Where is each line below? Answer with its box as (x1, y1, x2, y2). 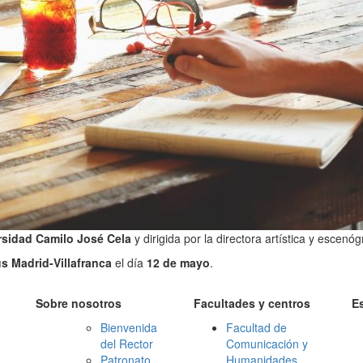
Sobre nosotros (36, 295, 122, 311)
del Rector (100, 335, 153, 352)
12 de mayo (147, 254, 210, 271)
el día (112, 254, 147, 271)
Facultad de (226, 319, 287, 335)
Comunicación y (226, 335, 308, 352)
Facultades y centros (194, 295, 310, 311)
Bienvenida (100, 319, 157, 335)
